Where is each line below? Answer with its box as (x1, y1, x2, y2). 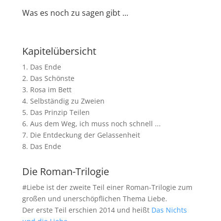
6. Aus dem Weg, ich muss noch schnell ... (22, 119, 161, 129)
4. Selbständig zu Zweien (22, 96, 105, 106)
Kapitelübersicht (22, 44, 96, 58)
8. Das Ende (22, 142, 61, 151)
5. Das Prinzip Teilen (22, 108, 90, 117)
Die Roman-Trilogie (22, 165, 109, 179)
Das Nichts (151, 205, 187, 215)
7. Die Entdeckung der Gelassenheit (22, 130, 140, 140)
